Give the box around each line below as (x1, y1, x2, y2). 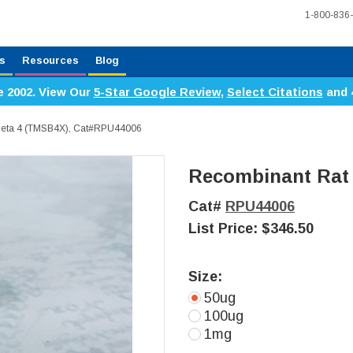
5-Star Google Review (93, 85, 221, 98)
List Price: (188, 221, 262, 236)
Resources (22, 54, 79, 66)
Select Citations (226, 85, 323, 98)
